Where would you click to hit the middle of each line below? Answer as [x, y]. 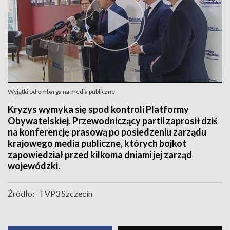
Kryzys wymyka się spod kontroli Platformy [98, 109]
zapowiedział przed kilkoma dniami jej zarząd [100, 155]
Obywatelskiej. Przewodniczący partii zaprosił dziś [113, 121]
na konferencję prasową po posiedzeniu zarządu [107, 132]
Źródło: [21, 193]
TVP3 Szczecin [66, 193]
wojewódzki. [34, 166]
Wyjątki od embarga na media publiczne [61, 92]
